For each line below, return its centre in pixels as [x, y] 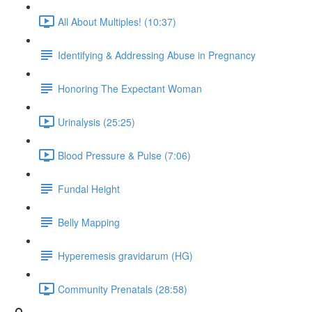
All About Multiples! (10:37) [117, 21]
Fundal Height [89, 188]
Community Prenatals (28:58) [123, 289]
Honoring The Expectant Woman [130, 88]
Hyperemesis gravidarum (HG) [125, 255]
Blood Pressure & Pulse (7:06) [124, 155]
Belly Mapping [89, 222]
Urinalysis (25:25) [96, 122]
